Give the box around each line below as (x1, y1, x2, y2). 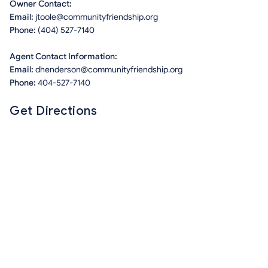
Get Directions (10, 103, 97, 119)
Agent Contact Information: (10, 51, 117, 62)
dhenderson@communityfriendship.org (35, 65, 182, 75)
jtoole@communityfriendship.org (35, 12, 158, 23)
